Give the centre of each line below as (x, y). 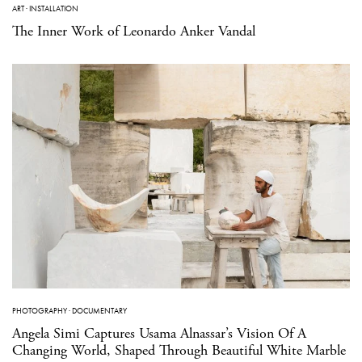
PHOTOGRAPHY (40, 311)
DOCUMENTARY (99, 311)
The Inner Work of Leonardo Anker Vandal (134, 31)
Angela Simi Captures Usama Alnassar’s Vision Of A (159, 334)
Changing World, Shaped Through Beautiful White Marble (179, 351)
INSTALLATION (54, 8)
